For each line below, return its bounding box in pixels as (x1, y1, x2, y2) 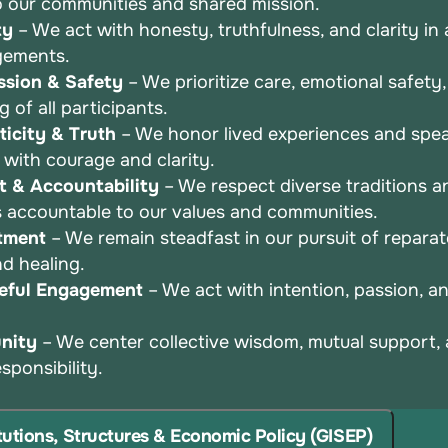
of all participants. (15, 97, 169, 120)
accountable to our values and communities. (7, 201, 379, 224)
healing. (19, 253, 86, 276)
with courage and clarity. (4, 149, 216, 172)
